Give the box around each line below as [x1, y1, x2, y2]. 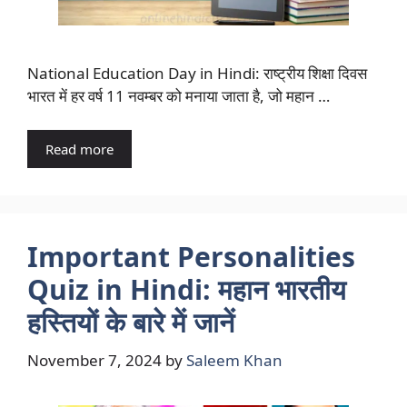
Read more [45, 140, 114, 158]
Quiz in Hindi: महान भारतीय [27, 271, 346, 308]
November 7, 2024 [27, 349, 162, 371]
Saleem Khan [186, 349, 283, 371]
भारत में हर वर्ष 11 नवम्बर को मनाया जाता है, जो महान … [27, 84, 330, 106]
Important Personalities [27, 238, 355, 275]
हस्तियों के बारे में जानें [27, 303, 234, 341]
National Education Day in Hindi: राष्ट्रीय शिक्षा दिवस [27, 62, 367, 84]
